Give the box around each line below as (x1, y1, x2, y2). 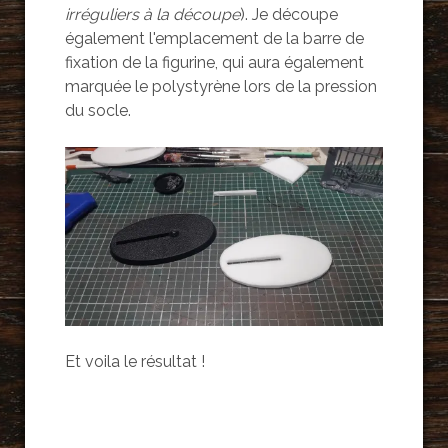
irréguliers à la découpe (64, 5, 240, 25)
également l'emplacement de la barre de (64, 29, 364, 49)
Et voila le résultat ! (64, 352, 205, 372)
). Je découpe (239, 5, 338, 25)
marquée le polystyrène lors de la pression (64, 77, 377, 97)
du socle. (64, 101, 131, 121)
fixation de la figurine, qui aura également (64, 53, 364, 73)
